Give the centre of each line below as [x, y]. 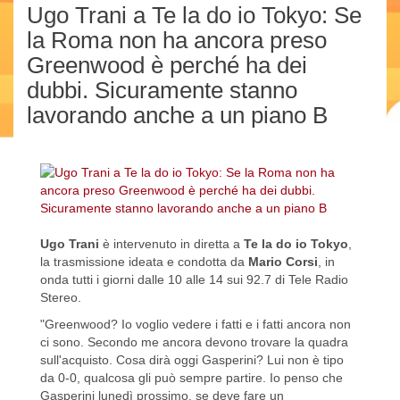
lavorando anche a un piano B [177, 116]
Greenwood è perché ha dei [167, 66]
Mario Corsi [283, 262]
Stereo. [61, 298]
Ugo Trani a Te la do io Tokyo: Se [194, 16]
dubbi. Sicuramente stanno [162, 91]
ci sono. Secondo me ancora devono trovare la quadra [194, 342]
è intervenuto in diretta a [171, 244]
